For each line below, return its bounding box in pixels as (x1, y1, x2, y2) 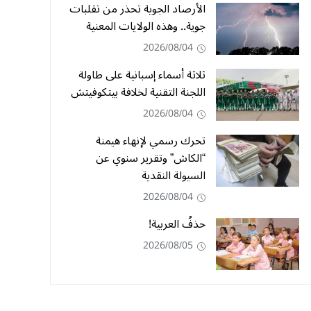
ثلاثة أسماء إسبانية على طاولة (78, 63, 205, 87)
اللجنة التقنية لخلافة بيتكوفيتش (71, 81, 205, 104)
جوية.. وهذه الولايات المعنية (86, 15, 205, 38)
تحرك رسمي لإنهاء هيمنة (96, 129, 205, 153)
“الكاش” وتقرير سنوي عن (96, 146, 205, 170)
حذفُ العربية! (149, 212, 205, 236)
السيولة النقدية (142, 164, 205, 187)
